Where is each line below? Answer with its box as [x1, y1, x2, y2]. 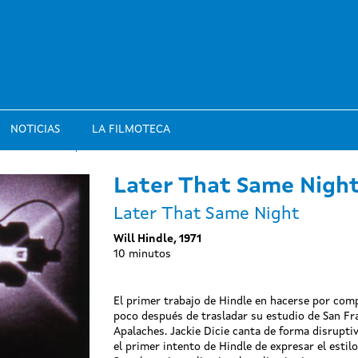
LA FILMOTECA [92, 124, 170, 135]
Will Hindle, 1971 [113, 233, 201, 245]
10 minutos [113, 248, 171, 260]
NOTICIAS [10, 124, 60, 135]
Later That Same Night [113, 205, 299, 223]
